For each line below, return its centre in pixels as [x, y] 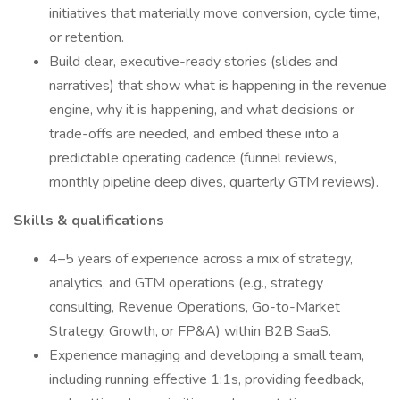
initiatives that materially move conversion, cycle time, [214, 13]
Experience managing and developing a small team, [207, 355]
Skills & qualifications [89, 221]
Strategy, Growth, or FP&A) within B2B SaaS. [190, 331]
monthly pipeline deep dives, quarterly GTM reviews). [214, 182]
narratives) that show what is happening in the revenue [218, 86]
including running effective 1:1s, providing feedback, [207, 379]
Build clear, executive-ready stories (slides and [193, 62]
